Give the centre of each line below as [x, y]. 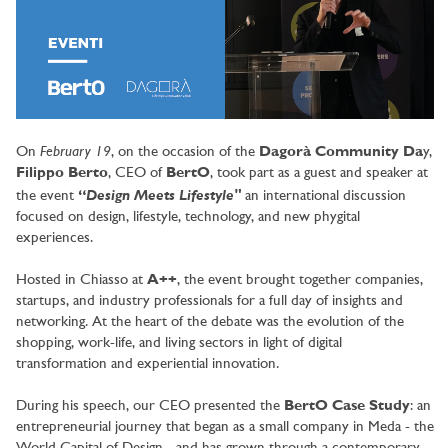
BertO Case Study [347, 407]
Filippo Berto [62, 174]
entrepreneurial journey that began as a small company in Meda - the [225, 428]
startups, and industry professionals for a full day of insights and [209, 302]
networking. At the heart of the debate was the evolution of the [210, 323]
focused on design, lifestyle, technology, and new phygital [188, 218]
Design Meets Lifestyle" [163, 195]
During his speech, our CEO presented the [150, 407]
